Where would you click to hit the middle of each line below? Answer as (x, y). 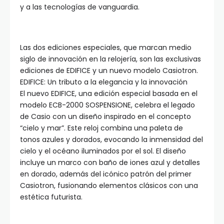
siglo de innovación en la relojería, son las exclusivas (110, 59)
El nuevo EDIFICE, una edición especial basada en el (109, 94)
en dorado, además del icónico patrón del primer (106, 174)
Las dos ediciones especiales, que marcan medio (106, 48)
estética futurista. (51, 197)
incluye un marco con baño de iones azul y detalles (110, 163)
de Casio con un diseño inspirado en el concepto (105, 117)
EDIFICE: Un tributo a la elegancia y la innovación (104, 82)
